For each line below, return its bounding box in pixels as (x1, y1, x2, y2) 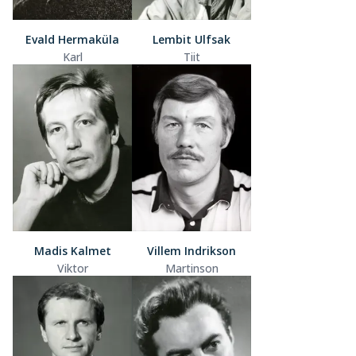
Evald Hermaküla (25, 32, 119, 48)
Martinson (164, 261, 219, 277)
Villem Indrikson (147, 243, 236, 259)
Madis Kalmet (33, 243, 111, 259)
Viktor (56, 261, 88, 277)
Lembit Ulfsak (153, 32, 230, 48)
